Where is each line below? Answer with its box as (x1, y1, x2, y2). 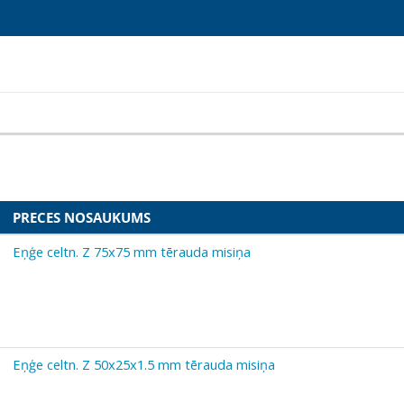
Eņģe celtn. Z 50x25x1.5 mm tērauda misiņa (13, 354, 275, 373)
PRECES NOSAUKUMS (13, 207, 151, 226)
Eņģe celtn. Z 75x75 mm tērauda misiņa (13, 242, 251, 261)
